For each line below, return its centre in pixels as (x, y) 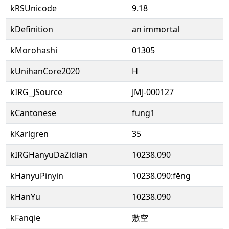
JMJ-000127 (153, 92)
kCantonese (33, 113)
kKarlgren (29, 134)
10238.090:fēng (161, 176)
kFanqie (25, 218)
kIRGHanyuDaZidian (49, 155)
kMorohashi (34, 50)
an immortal (156, 29)
